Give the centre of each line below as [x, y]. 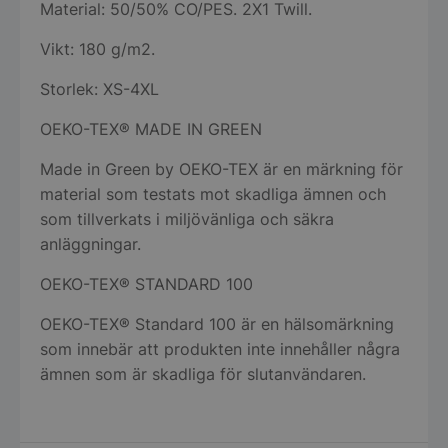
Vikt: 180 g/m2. [97, 48]
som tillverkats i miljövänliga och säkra [187, 218]
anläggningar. [90, 243]
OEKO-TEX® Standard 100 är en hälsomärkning [217, 323]
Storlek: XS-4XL [99, 88]
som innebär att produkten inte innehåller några [220, 348]
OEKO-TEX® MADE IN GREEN [151, 128]
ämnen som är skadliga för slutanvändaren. [203, 373]
